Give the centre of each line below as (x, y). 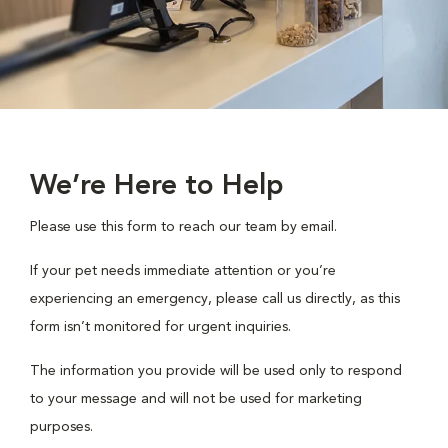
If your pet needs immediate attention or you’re (183, 271)
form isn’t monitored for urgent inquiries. (160, 327)
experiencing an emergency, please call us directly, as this (215, 299)
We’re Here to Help (157, 187)
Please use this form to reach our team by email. (183, 227)
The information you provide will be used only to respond (216, 371)
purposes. (61, 427)
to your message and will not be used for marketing (196, 399)
